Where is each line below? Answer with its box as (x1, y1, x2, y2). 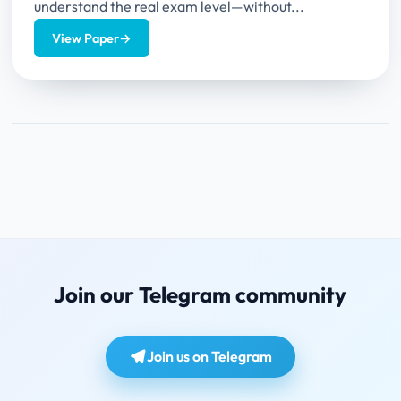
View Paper (51, 30, 119, 47)
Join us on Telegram (146, 347, 272, 366)
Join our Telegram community (54, 280, 347, 308)
